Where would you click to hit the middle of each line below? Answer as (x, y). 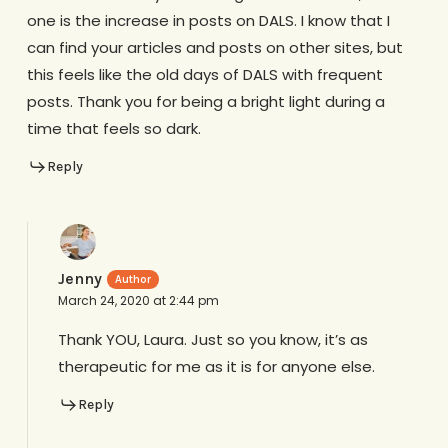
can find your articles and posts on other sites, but (214, 47)
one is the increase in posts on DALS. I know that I (208, 20)
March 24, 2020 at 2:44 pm (138, 301)
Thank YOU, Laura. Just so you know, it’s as (212, 340)
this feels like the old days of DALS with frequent (204, 74)
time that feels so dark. (113, 128)
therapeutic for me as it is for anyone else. (216, 367)
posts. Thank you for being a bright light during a (205, 101)
